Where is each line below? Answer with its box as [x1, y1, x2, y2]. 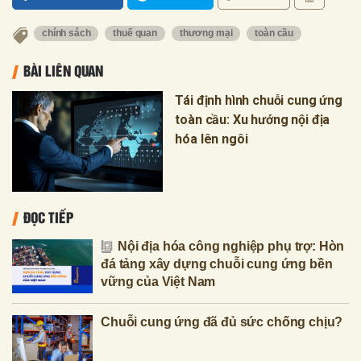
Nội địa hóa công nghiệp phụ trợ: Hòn [118, 239, 345, 253]
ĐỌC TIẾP [23, 205, 73, 227]
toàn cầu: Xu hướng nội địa [175, 112, 330, 128]
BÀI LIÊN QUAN [23, 60, 103, 81]
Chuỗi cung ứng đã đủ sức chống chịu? [101, 314, 343, 329]
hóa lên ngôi [175, 131, 248, 147]
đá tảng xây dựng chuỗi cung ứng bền [101, 256, 333, 271]
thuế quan [113, 27, 157, 39]
